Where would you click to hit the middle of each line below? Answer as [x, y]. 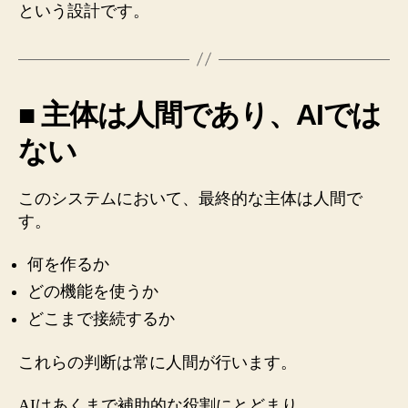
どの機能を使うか [93, 291]
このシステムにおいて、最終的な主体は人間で [190, 198]
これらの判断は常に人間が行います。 [158, 362]
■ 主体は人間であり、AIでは [200, 114]
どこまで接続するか [101, 319]
